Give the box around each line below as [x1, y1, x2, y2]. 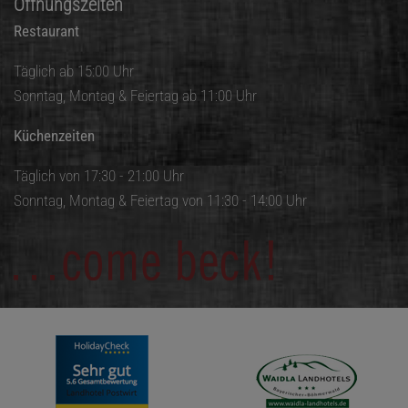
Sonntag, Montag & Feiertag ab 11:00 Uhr [14, 87, 257, 106]
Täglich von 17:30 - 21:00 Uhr [14, 167, 184, 186]
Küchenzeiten [14, 127, 95, 146]
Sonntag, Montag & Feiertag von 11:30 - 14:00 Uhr [14, 191, 307, 210]
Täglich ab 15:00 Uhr [14, 62, 134, 81]
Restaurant [14, 22, 79, 41]
